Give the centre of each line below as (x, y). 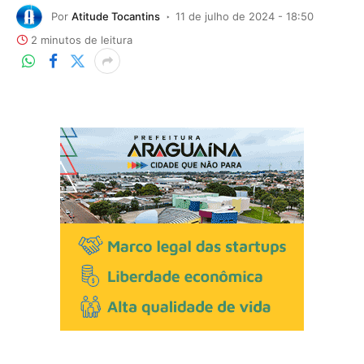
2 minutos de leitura (82, 40)
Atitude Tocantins (116, 16)
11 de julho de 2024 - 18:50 (245, 16)
